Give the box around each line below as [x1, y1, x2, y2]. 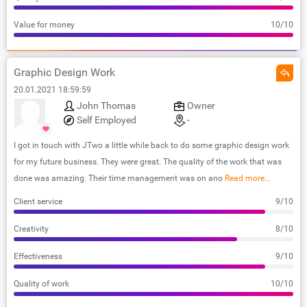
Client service [14, 196, 62, 206]
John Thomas [77, 99, 136, 111]
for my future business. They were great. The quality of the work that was [14, 156, 282, 167]
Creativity [14, 223, 49, 234]
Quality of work [14, 278, 69, 288]
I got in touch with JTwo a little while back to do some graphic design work [14, 140, 289, 150]
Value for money [14, 19, 75, 29]
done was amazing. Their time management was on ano [14, 173, 223, 183]
